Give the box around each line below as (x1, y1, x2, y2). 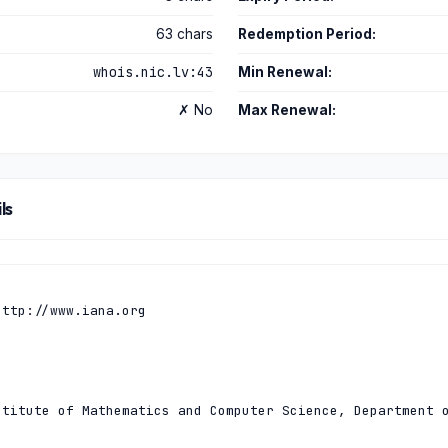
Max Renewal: (237, 102, 336, 118)
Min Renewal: (237, 64, 332, 80)
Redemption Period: (237, 26, 376, 42)
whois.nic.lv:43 (93, 63, 213, 81)
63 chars (156, 26, 213, 42)
